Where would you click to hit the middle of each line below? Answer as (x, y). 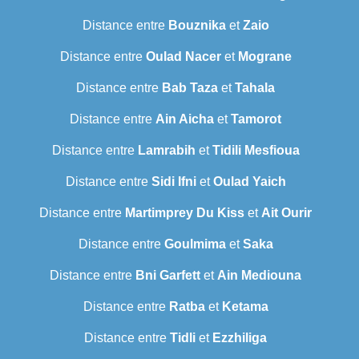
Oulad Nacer (183, 57)
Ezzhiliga (240, 338)
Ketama (245, 307)
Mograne (264, 57)
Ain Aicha (185, 119)
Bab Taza (190, 88)
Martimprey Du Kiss (185, 213)
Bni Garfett (168, 276)
